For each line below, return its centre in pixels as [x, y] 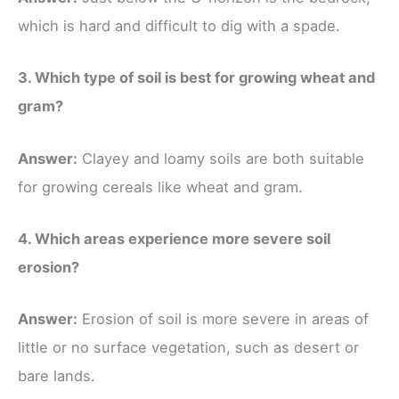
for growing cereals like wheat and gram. [160, 187]
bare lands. [57, 376]
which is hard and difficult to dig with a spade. [179, 26]
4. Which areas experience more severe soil [174, 238]
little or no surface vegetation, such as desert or [188, 348]
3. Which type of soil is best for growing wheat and [196, 78]
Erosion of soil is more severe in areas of [223, 319]
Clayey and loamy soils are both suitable [221, 158]
